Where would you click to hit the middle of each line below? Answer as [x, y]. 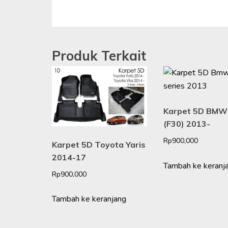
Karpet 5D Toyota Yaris [99, 144]
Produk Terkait [99, 56]
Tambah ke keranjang [89, 199]
